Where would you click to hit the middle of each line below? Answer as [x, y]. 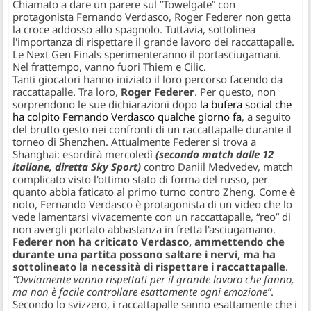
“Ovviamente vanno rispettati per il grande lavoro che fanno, [154, 279]
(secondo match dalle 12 [215, 154]
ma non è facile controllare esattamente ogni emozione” [142, 292]
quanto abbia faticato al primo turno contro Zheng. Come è [154, 192]
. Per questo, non [235, 92]
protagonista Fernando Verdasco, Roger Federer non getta [152, 17]
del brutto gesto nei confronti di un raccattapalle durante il [152, 129]
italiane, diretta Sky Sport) [77, 167]
